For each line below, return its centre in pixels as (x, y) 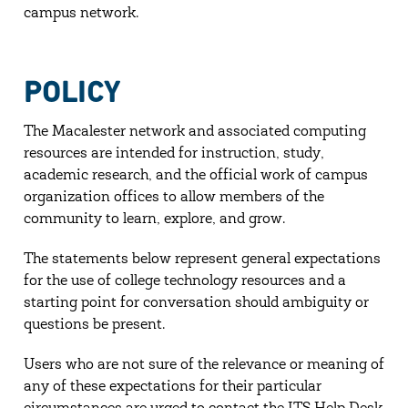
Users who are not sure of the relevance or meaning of (204, 365)
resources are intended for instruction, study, (173, 154)
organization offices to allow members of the (173, 198)
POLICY (71, 92)
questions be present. (94, 325)
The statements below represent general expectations (202, 260)
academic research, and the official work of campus (195, 176)
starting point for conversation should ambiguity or (196, 303)
